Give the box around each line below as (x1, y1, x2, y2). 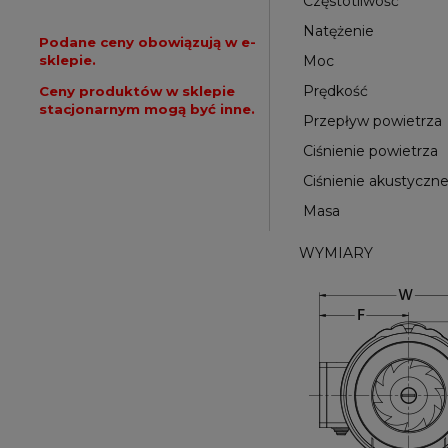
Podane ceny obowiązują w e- (39, 34, 256, 50)
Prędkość (303, 82, 368, 101)
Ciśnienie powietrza (303, 142, 438, 161)
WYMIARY (299, 244, 373, 263)
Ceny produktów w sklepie (39, 83, 235, 99)
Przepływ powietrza (303, 112, 442, 131)
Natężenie (303, 22, 374, 41)
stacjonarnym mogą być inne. (39, 101, 255, 117)
